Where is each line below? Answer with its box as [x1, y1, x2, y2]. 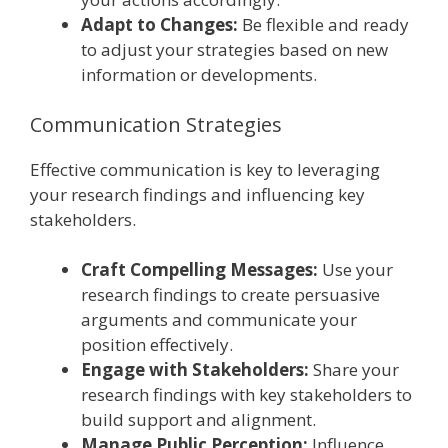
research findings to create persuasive [81, 283, 380, 307]
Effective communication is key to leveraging [30, 157, 380, 181]
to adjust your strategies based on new [81, 38, 388, 62]
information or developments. [81, 63, 317, 87]
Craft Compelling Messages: [81, 258, 318, 282]
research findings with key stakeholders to [81, 383, 412, 407]
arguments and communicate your [81, 308, 357, 332]
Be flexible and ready [238, 13, 409, 37]
